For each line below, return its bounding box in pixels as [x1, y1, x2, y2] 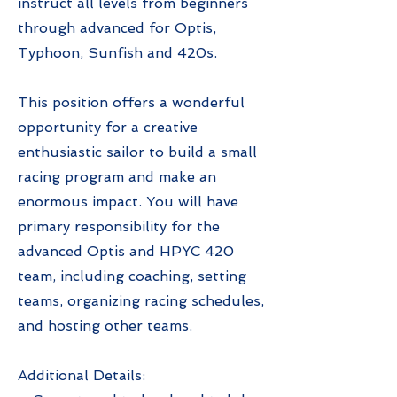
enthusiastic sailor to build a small [18, 143, 257, 160]
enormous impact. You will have [18, 192, 238, 210]
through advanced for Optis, [18, 19, 216, 36]
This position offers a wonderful [18, 93, 245, 111]
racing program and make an [18, 167, 216, 185]
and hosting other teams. [18, 316, 192, 334]
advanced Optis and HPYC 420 [18, 242, 234, 260]
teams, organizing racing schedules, [18, 292, 264, 309]
